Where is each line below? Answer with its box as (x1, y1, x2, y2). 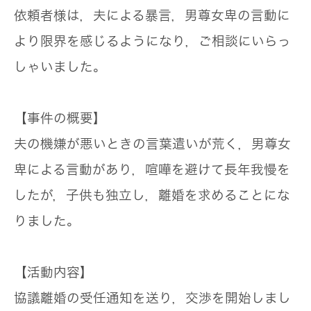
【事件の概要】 (14, 112, 106, 125)
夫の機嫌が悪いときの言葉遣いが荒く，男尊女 (14, 137, 291, 151)
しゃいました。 (14, 60, 106, 74)
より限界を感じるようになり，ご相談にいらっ (14, 35, 291, 48)
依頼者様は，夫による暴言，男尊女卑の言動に (14, 9, 290, 22)
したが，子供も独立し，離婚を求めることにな (14, 189, 290, 202)
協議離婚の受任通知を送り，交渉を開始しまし (14, 292, 291, 305)
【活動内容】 (14, 266, 93, 279)
